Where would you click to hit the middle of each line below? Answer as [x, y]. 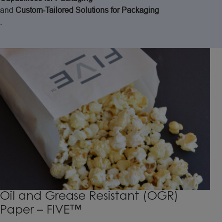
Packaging [140, 10]
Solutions [92, 10]
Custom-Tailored [44, 10]
